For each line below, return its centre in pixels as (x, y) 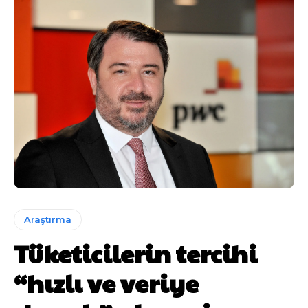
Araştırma (48, 220)
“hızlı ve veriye (106, 283)
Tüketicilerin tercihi (135, 253)
